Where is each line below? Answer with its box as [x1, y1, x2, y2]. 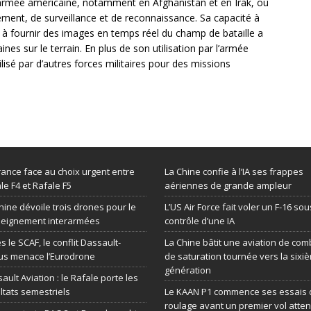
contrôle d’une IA [164, 215, 235, 227]
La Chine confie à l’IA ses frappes [164, 165, 303, 178]
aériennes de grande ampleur [164, 179, 292, 192]
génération [164, 264, 211, 276]
